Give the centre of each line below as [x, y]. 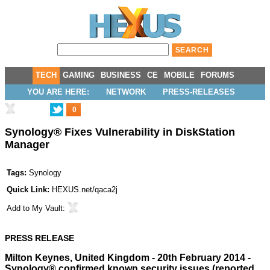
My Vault [47, 209]
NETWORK [126, 92]
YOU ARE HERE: [58, 92]
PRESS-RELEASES [199, 92]
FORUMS [218, 75]
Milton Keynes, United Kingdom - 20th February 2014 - [128, 258]
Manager [27, 145]
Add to [19, 209]
